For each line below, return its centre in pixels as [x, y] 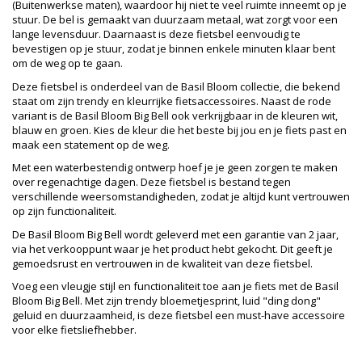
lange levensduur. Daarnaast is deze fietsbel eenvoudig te [156, 34]
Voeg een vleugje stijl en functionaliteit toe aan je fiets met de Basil [175, 286]
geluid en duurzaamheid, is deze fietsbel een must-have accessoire [179, 316]
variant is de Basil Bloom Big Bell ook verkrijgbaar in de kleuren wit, [175, 115]
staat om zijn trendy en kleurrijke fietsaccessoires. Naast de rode [172, 101]
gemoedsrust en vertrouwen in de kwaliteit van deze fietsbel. [162, 263]
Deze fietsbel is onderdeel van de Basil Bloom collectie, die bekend [176, 86]
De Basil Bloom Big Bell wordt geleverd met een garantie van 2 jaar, [175, 234]
